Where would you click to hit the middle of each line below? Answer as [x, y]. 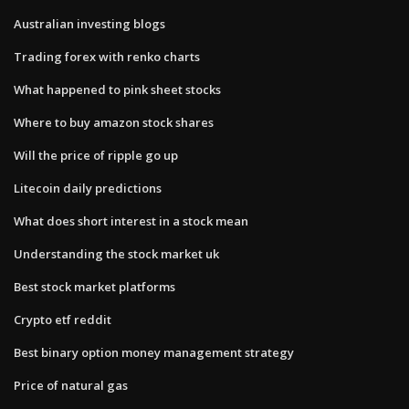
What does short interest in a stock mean [131, 220]
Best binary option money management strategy [154, 352]
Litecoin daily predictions [88, 188]
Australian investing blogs [89, 23]
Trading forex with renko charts [107, 56]
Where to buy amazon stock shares [114, 122]
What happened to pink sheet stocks [117, 89]
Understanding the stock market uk [116, 253]
